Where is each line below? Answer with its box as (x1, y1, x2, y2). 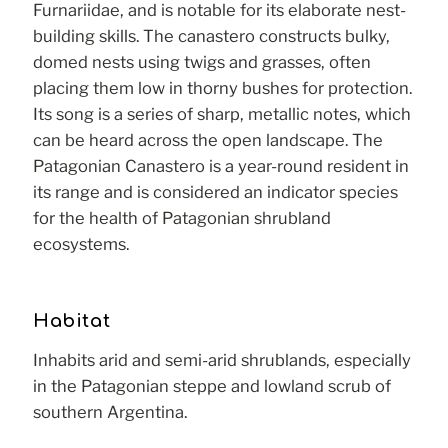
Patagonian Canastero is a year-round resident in (33, 155, 409, 176)
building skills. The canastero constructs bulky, (33, 25, 390, 46)
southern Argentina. (33, 402, 187, 423)
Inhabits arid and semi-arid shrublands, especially (33, 350, 411, 371)
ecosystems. (33, 233, 129, 254)
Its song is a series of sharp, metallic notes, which (33, 103, 411, 124)
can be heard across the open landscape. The (33, 129, 383, 150)
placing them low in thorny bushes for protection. (33, 77, 412, 98)
